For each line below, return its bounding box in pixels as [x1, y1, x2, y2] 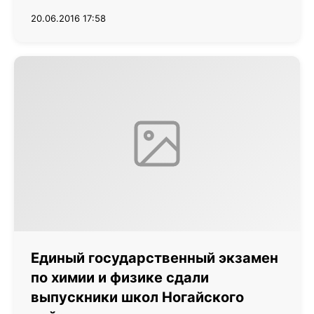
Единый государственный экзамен [31, 250, 278, 266]
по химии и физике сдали [31, 269, 209, 286]
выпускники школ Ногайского [31, 289, 244, 306]
